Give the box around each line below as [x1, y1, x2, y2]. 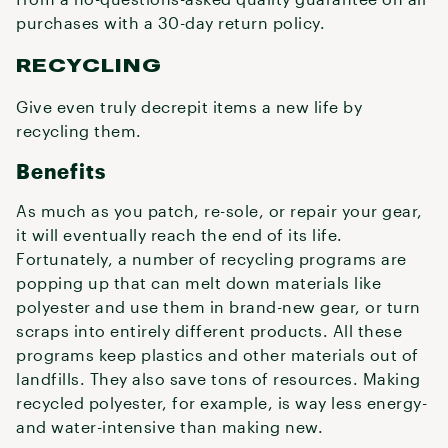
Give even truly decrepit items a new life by [16, 97, 362, 116]
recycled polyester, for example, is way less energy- [16, 393, 427, 412]
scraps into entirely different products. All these [16, 321, 402, 340]
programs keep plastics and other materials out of [16, 345, 419, 364]
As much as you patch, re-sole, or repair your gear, [16, 201, 423, 220]
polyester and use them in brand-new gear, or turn [16, 297, 421, 316]
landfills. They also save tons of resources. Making [16, 369, 421, 388]
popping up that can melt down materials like [16, 273, 381, 292]
